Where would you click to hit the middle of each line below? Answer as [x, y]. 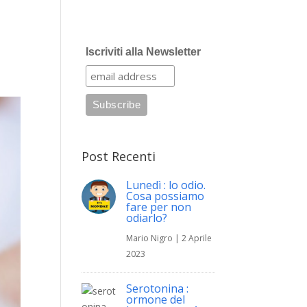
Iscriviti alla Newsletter [143, 52]
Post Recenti [119, 156]
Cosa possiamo [165, 196]
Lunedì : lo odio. [166, 185]
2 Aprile [197, 238]
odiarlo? [147, 218]
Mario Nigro [150, 238]
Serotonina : [158, 288]
